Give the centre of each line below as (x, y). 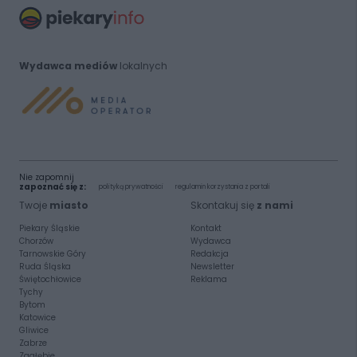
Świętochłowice (50, 279)
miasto (69, 205)
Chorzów (36, 241)
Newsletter (212, 266)
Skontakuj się (223, 205)
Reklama (208, 279)
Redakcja (209, 253)
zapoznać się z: (52, 186)
